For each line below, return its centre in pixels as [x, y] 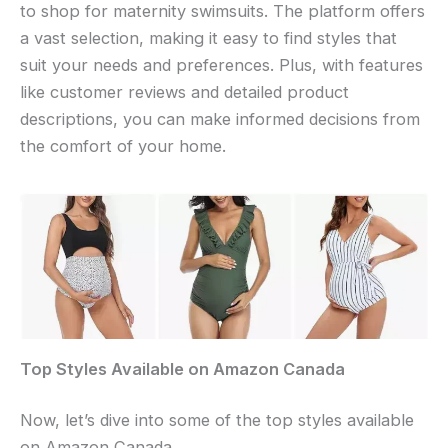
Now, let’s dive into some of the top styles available [217, 420]
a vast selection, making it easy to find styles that [208, 37]
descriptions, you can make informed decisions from [220, 118]
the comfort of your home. [123, 145]
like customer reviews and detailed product [184, 91]
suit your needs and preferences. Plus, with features [221, 64]
